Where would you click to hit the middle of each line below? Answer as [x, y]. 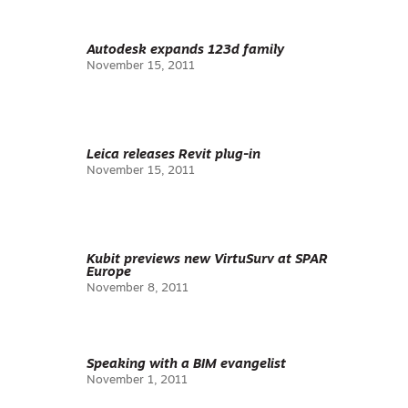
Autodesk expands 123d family [185, 51]
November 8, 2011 [138, 288]
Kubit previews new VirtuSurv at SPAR [207, 260]
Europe [109, 273]
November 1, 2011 [137, 380]
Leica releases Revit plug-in [173, 155]
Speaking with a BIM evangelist [186, 365]
